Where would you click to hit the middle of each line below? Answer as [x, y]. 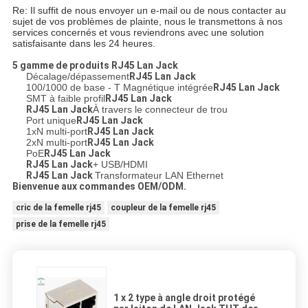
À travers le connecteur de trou [160, 109]
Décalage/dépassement [77, 76]
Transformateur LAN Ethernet [159, 175]
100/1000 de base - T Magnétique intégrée [119, 87]
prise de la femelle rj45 [60, 224]
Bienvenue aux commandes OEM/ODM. [99, 186]
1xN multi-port [56, 131]
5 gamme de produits [60, 65]
